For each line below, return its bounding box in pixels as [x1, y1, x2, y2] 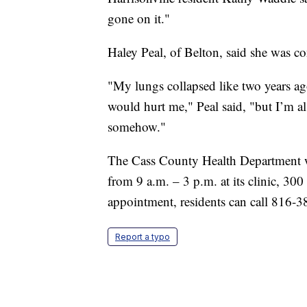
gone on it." [108, 9, 170, 27]
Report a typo [115, 231, 170, 242]
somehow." [108, 117, 166, 135]
